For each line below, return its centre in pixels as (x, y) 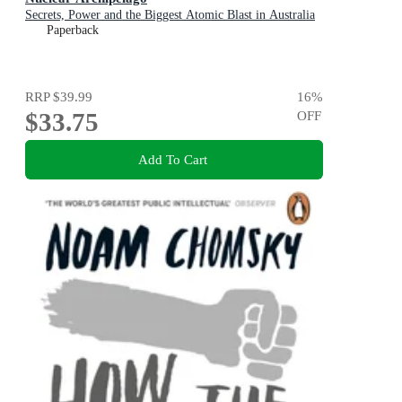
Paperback (73, 30)
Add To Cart (172, 160)
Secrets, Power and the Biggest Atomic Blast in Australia (170, 14)
